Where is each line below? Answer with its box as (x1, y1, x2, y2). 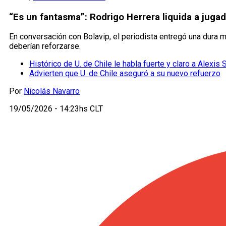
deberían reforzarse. (9, 41, 81, 51)
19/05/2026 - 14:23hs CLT (9, 104, 103, 114)
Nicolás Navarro (24, 86, 80, 96)
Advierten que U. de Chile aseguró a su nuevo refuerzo (29, 69, 220, 79)
